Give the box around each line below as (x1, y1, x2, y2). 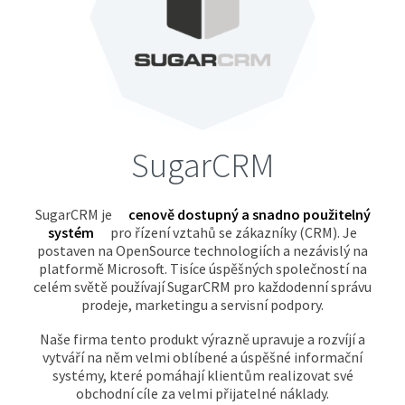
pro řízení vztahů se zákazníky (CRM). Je (108, 223, 357, 242)
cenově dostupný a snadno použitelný (127, 205, 371, 224)
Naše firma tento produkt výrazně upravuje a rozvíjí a (40, 330, 365, 349)
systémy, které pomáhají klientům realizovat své (52, 366, 353, 385)
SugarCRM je (34, 205, 115, 224)
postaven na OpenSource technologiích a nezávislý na (37, 241, 368, 260)
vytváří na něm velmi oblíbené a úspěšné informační (42, 348, 363, 367)
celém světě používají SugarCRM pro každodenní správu (33, 278, 372, 297)
